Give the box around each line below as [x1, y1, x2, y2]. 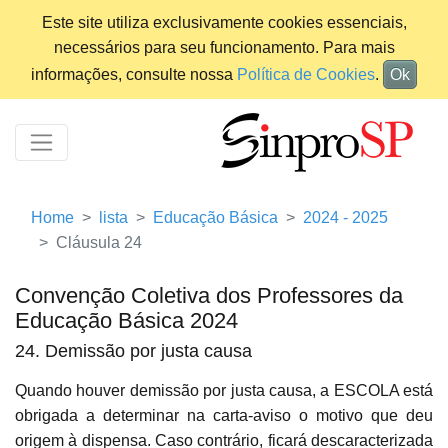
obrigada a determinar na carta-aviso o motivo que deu [15, 407, 433, 425]
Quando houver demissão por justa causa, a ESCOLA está [15, 382, 433, 400]
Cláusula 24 [56, 234, 142, 252]
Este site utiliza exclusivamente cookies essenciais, [41, 14, 407, 31]
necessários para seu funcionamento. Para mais [53, 39, 395, 56]
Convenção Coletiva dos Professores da [15, 283, 403, 309]
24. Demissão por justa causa [15, 341, 252, 362]
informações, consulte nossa [31, 66, 237, 83]
